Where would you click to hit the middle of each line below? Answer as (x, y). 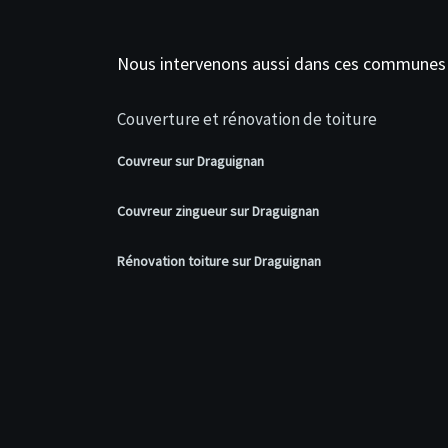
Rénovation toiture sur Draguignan (219, 260)
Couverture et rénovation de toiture (247, 118)
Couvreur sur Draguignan (190, 160)
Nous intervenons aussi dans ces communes (281, 63)
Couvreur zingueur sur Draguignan (218, 210)
